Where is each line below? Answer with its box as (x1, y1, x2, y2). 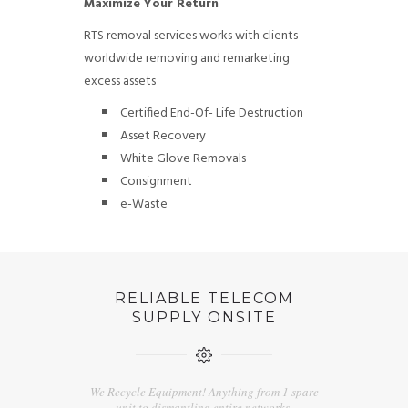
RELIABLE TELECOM (114, 290, 294, 307)
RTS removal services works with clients (83, 25, 298, 46)
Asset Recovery (119, 126, 206, 147)
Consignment (119, 171, 192, 192)
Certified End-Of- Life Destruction (119, 103, 303, 124)
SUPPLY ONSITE (131, 309, 277, 326)
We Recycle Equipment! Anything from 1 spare (89, 383, 319, 400)
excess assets (83, 71, 156, 92)
